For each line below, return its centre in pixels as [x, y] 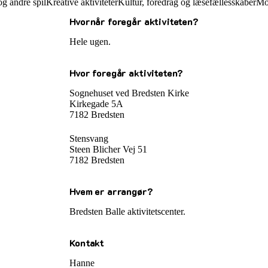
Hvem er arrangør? [111, 191]
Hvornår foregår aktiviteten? [134, 21]
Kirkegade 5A [98, 103]
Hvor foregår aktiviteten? [127, 72]
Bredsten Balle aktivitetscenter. [129, 212]
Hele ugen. [92, 41]
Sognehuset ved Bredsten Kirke [130, 93]
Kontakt [87, 243]
